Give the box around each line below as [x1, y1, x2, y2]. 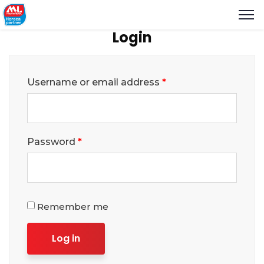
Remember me [37, 201, 108, 212]
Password [27, 136, 78, 147]
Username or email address [27, 77, 162, 88]
